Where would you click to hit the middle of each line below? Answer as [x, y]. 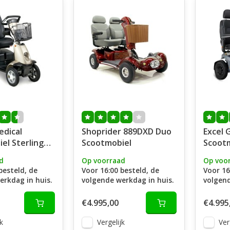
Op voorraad [103, 160]
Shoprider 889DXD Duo [126, 131]
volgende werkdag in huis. [127, 180]
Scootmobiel [106, 143]
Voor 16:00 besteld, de [120, 170]
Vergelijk [111, 222]
